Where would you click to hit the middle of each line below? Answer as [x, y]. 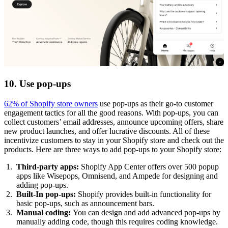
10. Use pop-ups [37, 84]
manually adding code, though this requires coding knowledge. [117, 222]
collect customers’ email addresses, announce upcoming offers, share [114, 122]
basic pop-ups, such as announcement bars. [85, 204]
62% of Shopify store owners [51, 104]
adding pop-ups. [42, 185]
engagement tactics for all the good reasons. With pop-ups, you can [111, 113]
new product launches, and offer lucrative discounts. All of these [107, 131]
